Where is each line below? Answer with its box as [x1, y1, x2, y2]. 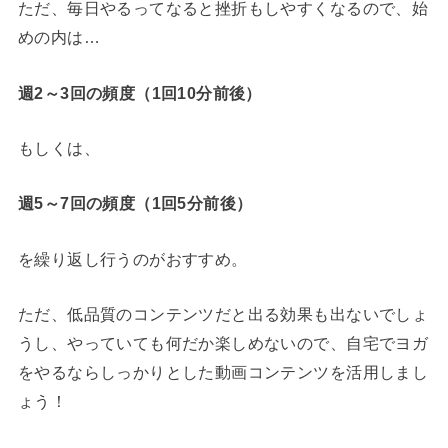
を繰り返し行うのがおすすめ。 [17, 249, 248, 268]
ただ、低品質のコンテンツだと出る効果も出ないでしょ [17, 305, 429, 324]
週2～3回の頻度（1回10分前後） [17, 83, 262, 102]
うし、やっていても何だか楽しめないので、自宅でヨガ [17, 334, 429, 353]
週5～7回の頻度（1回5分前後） [17, 194, 253, 213]
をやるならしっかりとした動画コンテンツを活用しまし [17, 363, 429, 382]
